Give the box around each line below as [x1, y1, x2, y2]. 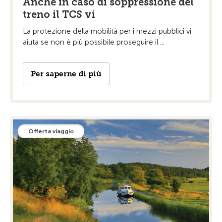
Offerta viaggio [28, 127, 74, 135]
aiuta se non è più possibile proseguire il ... [23, 37, 165, 47]
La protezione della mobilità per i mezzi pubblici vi [23, 26, 191, 36]
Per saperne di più [31, 69, 102, 78]
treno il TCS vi [23, 8, 95, 20]
